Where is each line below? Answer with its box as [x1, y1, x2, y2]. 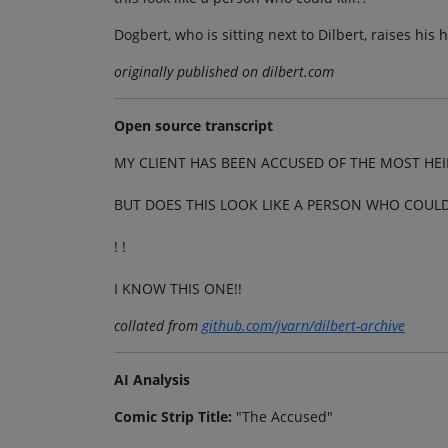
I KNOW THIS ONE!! [114, 278, 242, 298]
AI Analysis [114, 369, 190, 389]
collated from [114, 315, 202, 335]
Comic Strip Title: [114, 406, 232, 426]
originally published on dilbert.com [114, 61, 334, 81]
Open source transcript [114, 115, 273, 135]
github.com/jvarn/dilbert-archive [202, 315, 405, 335]
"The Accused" [232, 406, 333, 426]
